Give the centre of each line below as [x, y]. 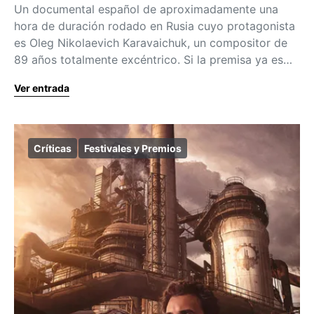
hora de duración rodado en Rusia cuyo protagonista [155, 26]
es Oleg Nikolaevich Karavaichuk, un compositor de [151, 43]
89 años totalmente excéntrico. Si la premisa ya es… [153, 60]
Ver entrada [42, 88]
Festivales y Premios [133, 149]
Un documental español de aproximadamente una [146, 9]
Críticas [53, 149]
